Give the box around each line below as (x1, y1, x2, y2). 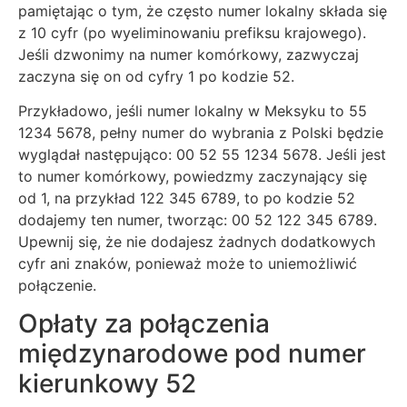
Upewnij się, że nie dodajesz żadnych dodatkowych (18, 232, 375, 251)
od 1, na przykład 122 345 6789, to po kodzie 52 (18, 188, 355, 207)
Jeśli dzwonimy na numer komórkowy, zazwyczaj (18, 45, 359, 64)
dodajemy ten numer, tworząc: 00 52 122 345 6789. (18, 210, 377, 229)
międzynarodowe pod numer (18, 338, 366, 370)
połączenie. (18, 275, 96, 294)
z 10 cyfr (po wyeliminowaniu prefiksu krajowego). (18, 23, 366, 42)
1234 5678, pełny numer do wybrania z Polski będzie (18, 123, 383, 142)
